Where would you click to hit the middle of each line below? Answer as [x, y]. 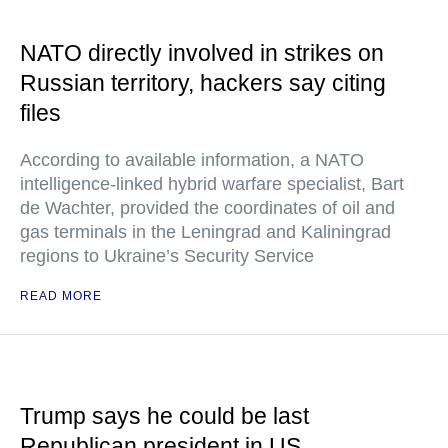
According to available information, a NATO [192, 160]
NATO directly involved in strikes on [202, 53]
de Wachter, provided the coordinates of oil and [207, 208]
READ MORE [61, 296]
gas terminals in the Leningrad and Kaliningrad [205, 232]
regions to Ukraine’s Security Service [167, 256]
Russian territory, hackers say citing [203, 83]
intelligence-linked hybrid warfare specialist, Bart [212, 184]
